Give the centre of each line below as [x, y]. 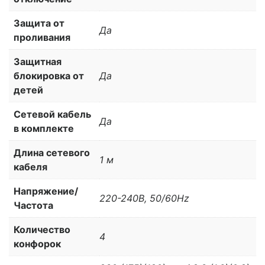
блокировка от [49, 75]
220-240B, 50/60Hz [144, 198]
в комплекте [44, 128]
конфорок [37, 243]
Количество [42, 229]
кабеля [30, 167]
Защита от [39, 23]
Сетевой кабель [52, 114]
